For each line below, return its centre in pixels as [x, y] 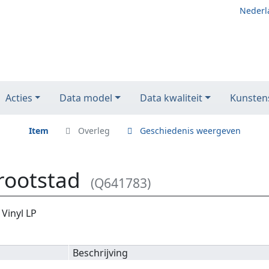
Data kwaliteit [171, 98]
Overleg [94, 131]
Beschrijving [101, 253]
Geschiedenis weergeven [190, 131]
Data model [86, 98]
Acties [19, 98]
